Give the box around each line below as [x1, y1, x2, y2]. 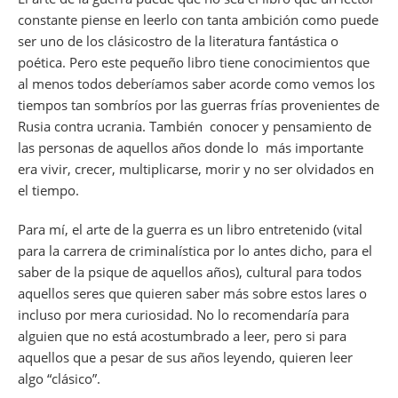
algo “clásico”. [18, 369, 100, 387]
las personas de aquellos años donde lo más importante [18, 138, 363, 156]
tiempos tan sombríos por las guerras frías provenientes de [18, 95, 379, 114]
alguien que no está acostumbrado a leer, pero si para [18, 326, 346, 345]
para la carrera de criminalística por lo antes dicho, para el [18, 241, 372, 259]
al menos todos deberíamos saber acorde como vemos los [18, 74, 375, 92]
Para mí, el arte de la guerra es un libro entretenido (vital [18, 219, 362, 238]
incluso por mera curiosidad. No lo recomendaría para [18, 305, 349, 323]
